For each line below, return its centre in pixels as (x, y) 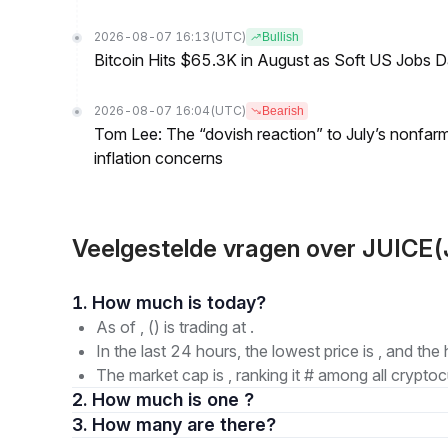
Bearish (283, 111)
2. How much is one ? (173, 399)
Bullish (280, 37)
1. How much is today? (236, 302)
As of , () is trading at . (175, 327)
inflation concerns (158, 158)
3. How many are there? (231, 424)
